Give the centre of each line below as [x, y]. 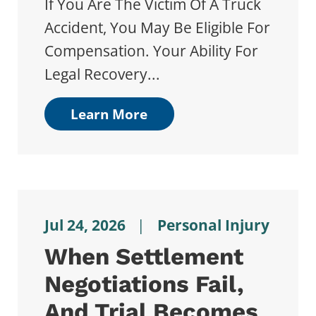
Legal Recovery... [102, 74]
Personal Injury [213, 225]
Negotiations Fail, [144, 284]
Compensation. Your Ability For [151, 50]
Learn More [109, 114]
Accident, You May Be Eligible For [157, 27]
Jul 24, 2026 [85, 225]
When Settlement [144, 257]
